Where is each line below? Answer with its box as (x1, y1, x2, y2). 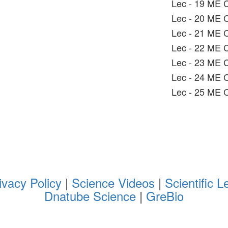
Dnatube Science (44, 187, 139, 205)
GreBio (146, 187, 184, 205)
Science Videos (71, 174, 155, 191)
